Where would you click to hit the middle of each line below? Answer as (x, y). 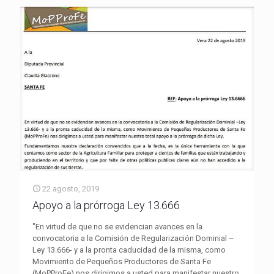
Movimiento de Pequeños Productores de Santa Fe (122, 262)
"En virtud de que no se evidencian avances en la (117, 227)
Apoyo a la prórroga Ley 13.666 (106, 206)
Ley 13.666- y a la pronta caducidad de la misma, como (129, 250)
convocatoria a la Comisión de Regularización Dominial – (133, 239)
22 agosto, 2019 (71, 189)
